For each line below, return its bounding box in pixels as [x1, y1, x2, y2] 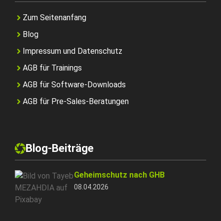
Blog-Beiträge [26, 142, 94, 154]
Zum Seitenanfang [23, 12, 86, 22]
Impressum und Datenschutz [23, 46, 122, 56]
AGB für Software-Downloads [23, 79, 126, 89]
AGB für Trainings [23, 63, 82, 73]
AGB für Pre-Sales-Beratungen [23, 96, 129, 106]
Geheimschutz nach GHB [74, 170, 165, 180]
